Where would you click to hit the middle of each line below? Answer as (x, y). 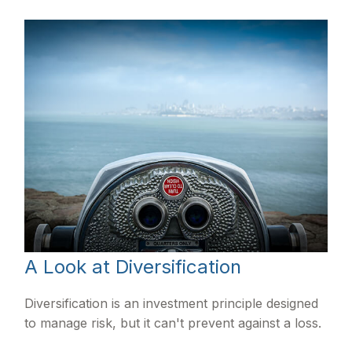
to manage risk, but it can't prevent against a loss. (173, 323)
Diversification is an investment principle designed (172, 303)
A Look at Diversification (133, 266)
